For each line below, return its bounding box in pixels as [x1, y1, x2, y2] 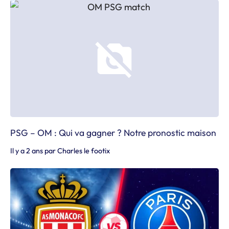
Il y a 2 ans [10, 146, 43, 155]
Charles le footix [57, 146, 110, 155]
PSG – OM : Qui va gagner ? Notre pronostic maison [10, 126, 216, 139]
